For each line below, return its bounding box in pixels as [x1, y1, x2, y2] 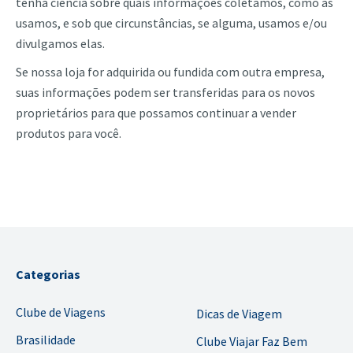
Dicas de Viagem [196, 306, 282, 321]
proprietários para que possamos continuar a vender [16, 105, 296, 121]
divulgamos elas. [16, 35, 105, 51]
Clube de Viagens [16, 304, 106, 320]
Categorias [16, 266, 80, 282]
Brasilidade [16, 332, 76, 347]
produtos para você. [16, 125, 121, 141]
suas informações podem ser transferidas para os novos [16, 84, 315, 100]
